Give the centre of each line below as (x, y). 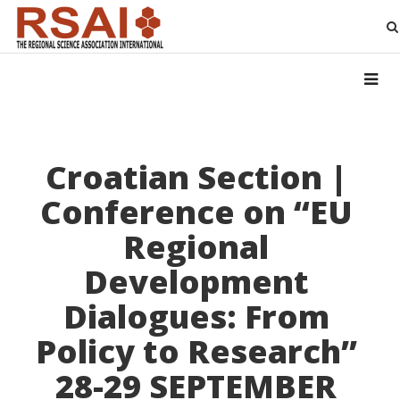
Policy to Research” (196, 351)
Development (196, 282)
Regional (196, 247)
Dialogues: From (196, 317)
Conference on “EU (196, 212)
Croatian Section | (196, 177)
